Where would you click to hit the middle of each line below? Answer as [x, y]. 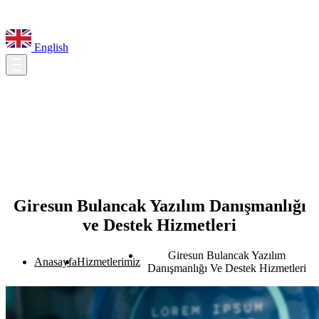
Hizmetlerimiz [109, 261]
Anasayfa [56, 261]
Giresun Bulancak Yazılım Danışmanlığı [159, 205]
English [50, 47]
